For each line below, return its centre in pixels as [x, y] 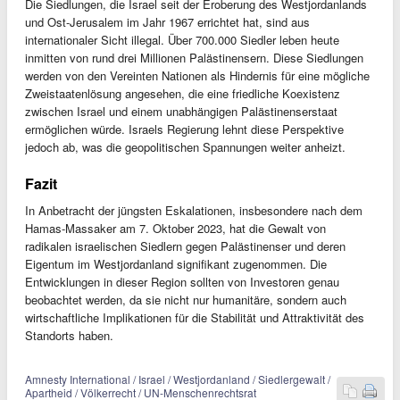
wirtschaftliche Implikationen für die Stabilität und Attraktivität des [195, 317]
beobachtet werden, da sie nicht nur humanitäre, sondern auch [186, 300]
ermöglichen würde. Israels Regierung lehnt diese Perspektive [184, 129]
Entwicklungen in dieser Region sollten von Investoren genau [182, 282]
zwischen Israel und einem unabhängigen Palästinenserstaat [181, 111]
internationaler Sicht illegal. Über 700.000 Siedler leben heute [182, 40]
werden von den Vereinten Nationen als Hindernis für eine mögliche [197, 75]
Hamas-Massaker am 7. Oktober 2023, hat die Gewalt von [175, 228]
